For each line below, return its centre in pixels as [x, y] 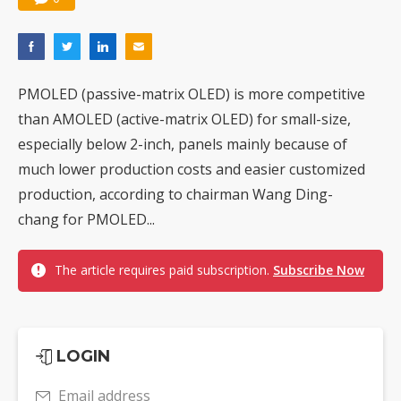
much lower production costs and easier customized [192, 170]
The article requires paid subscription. [164, 270]
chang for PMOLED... [86, 220]
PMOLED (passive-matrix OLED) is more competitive [192, 94]
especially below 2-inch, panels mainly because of [183, 145]
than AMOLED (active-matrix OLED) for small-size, [184, 119]
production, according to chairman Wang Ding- [175, 195]
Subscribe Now [319, 270]
